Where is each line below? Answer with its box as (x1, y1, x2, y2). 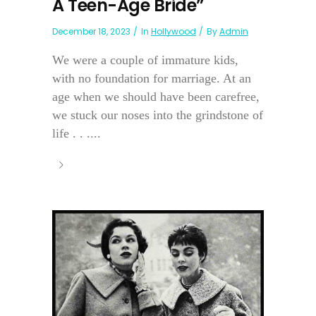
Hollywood (151, 25, 196, 37)
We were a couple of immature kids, (52, 52, 238, 67)
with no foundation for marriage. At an (52, 71, 251, 85)
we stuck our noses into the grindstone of (52, 107, 263, 122)
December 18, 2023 (52, 25, 130, 37)
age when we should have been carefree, (52, 89, 260, 104)
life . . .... (52, 126, 101, 140)
